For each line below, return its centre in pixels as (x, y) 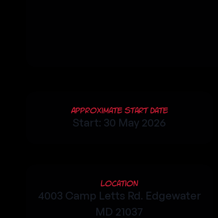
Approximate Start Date (119, 110)
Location (119, 183)
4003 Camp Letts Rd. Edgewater (119, 195)
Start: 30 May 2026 (119, 122)
